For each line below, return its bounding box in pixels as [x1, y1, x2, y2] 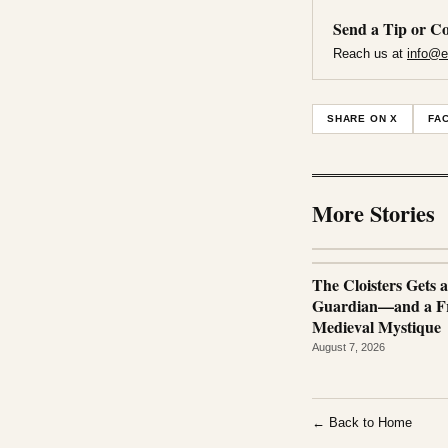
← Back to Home [312, 414, 412, 430]
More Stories [312, 196, 435, 230]
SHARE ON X [327, 112, 399, 124]
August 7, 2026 [312, 340, 385, 353]
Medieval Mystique [312, 314, 441, 338]
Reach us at [333, 45, 407, 61]
